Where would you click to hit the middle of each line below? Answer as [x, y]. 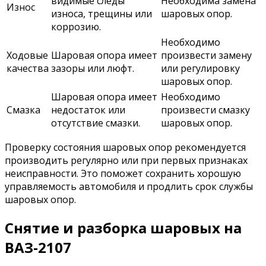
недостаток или [88, 110]
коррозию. [76, 27]
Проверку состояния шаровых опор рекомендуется [125, 148]
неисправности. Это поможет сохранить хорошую [123, 174]
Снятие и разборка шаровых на [123, 227]
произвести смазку [205, 110]
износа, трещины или [102, 14]
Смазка [23, 110]
